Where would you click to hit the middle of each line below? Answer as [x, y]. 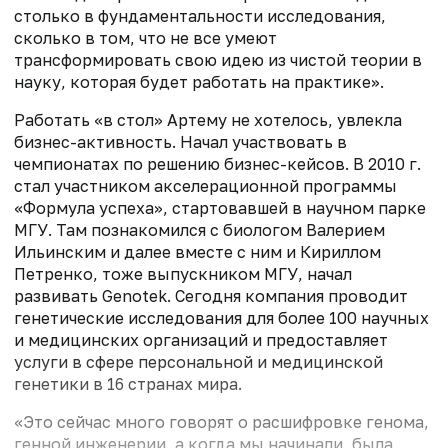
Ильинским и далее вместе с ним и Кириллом [197, 251]
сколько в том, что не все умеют [145, 37]
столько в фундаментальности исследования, [200, 15]
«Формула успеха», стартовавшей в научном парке [220, 207]
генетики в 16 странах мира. [128, 383]
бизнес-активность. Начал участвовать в [180, 141]
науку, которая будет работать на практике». [199, 81]
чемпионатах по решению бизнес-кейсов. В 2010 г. [217, 163]
